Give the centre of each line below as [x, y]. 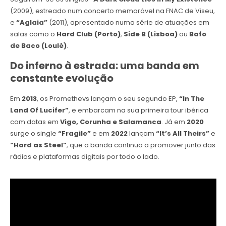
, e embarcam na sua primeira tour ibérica [138, 110]
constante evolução [62, 79]
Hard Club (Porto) [88, 34]
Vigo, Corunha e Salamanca [110, 122]
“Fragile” [74, 134]
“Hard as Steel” [38, 145]
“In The [191, 99]
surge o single [34, 134]
